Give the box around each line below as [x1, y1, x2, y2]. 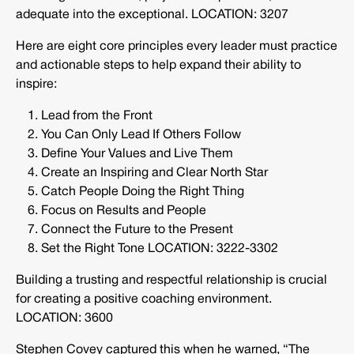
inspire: [16, 79, 57, 91]
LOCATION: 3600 [16, 313, 113, 325]
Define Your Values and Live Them [41, 149, 233, 160]
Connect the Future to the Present [41, 224, 233, 236]
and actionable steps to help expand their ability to [16, 60, 301, 72]
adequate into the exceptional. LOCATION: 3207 [16, 9, 288, 21]
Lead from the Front [41, 111, 153, 122]
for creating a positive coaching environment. [16, 294, 272, 306]
